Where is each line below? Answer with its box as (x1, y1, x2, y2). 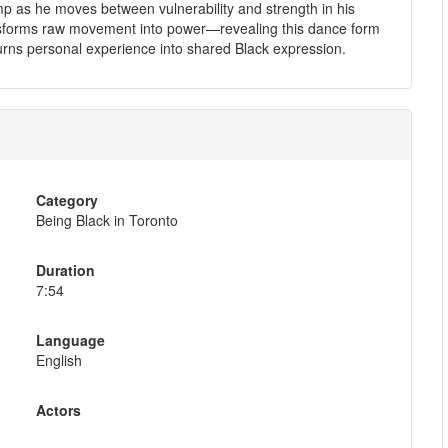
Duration (35, 259, 95, 280)
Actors (35, 399, 81, 420)
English (35, 349, 82, 370)
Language (35, 329, 105, 350)
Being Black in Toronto (35, 209, 178, 230)
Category (35, 189, 98, 210)
